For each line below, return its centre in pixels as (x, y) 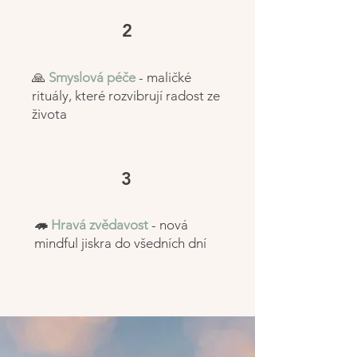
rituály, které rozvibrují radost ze (126, 96)
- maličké (165, 77)
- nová (170, 225)
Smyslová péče (90, 77)
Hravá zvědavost (98, 225)
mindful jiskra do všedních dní (120, 243)
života (49, 114)
